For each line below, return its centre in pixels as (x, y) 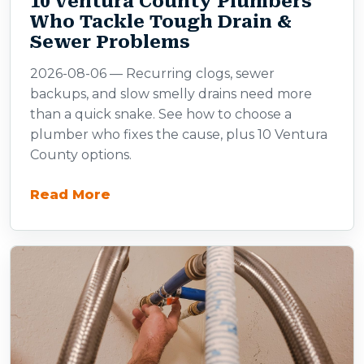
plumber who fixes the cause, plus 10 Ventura (179, 134)
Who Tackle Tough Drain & (161, 22)
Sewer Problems (110, 42)
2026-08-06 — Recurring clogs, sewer (152, 74)
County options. (81, 155)
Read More (70, 194)
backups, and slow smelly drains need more (171, 94)
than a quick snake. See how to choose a (161, 114)
